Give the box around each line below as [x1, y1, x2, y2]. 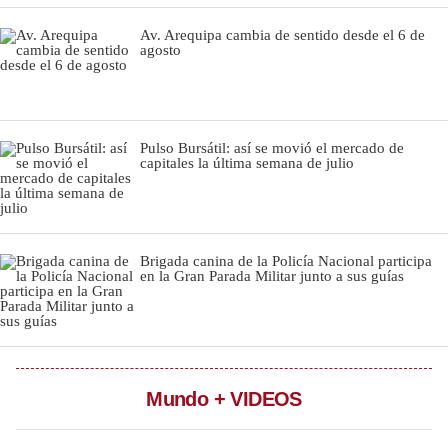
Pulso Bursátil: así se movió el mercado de [140, 139, 404, 156]
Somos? [23, 311, 75, 326]
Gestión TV [23, 93, 89, 108]
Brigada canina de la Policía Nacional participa [140, 252, 432, 269]
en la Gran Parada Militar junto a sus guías [140, 267, 404, 284]
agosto [140, 41, 181, 58]
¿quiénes [23, 296, 82, 311]
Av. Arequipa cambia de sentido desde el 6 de [140, 26, 425, 43]
